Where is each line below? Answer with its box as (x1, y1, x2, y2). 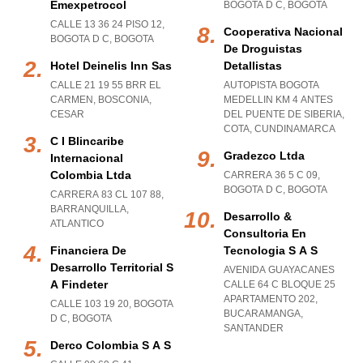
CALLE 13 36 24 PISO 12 (50, 19, 162, 30)
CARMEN (50, 94, 93, 105)
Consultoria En (224, 227, 306, 240)
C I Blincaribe (50, 135, 124, 147)
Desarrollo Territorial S (50, 261, 173, 274)
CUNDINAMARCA (254, 123, 335, 135)
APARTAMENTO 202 (224, 293, 315, 305)
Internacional (50, 152, 123, 164)
